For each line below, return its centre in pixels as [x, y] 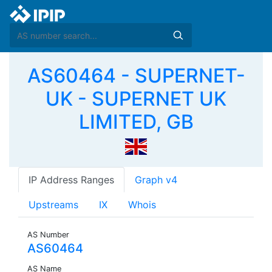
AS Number [48, 235]
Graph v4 [156, 180]
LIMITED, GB [136, 122]
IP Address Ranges [71, 180]
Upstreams [53, 205]
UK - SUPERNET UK [136, 99]
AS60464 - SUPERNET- [136, 76]
